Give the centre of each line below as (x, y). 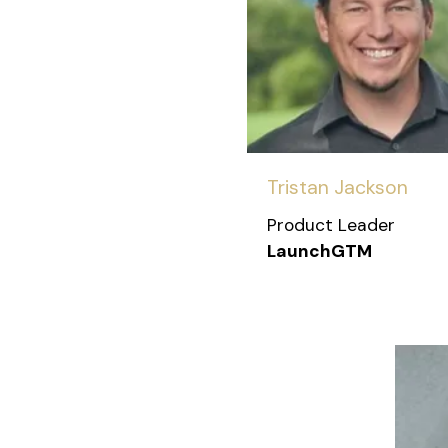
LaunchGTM (319, 251)
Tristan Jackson (337, 188)
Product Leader (331, 225)
